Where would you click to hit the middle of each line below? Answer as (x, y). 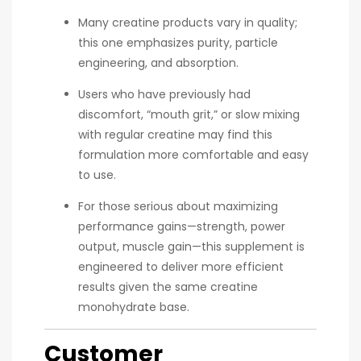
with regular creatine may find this (175, 134)
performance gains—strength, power (182, 226)
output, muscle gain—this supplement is (191, 246)
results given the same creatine (168, 286)
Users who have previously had (164, 94)
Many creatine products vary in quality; (188, 22)
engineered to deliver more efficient (181, 266)
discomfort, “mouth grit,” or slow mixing (189, 114)
